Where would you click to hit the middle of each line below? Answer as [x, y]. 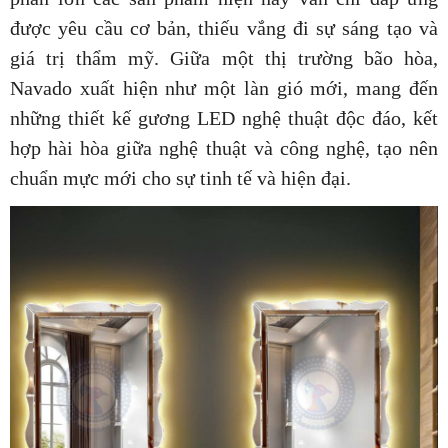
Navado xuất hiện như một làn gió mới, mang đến [224, 88]
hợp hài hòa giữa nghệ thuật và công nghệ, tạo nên [224, 148]
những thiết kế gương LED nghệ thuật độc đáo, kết [224, 118]
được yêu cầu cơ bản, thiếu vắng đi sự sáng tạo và [224, 28]
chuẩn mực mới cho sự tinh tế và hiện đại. [180, 178]
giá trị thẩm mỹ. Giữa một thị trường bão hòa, [224, 58]
